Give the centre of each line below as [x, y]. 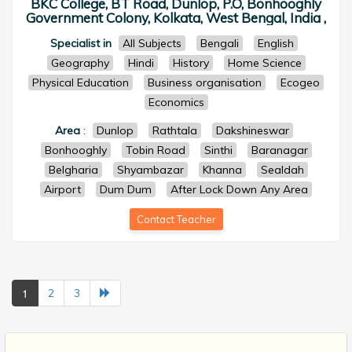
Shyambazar [150, 170]
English [276, 43]
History [191, 63]
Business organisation [205, 82]
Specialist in [81, 43]
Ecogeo [300, 82]
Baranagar [279, 150]
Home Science [264, 63]
